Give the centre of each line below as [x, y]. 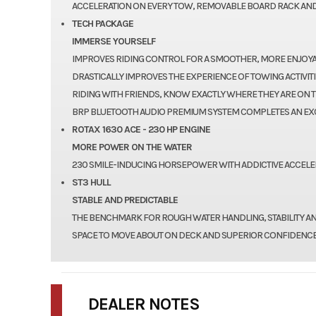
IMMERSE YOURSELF [113, 41]
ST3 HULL [91, 182]
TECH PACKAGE [102, 23]
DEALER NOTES [144, 304]
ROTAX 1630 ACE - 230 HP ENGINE [141, 129]
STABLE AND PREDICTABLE [124, 200]
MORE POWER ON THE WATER [132, 147]
